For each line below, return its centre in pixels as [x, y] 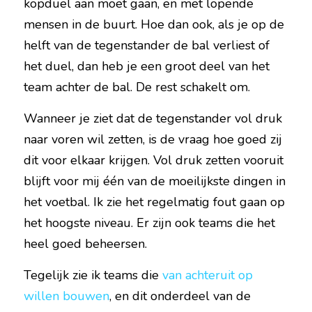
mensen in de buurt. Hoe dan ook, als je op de [154, 24]
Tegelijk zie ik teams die [93, 275]
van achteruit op [208, 275]
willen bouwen [67, 296]
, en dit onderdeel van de [180, 296]
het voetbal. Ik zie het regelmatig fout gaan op [154, 202]
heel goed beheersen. [85, 244]
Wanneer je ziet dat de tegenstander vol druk [153, 118]
